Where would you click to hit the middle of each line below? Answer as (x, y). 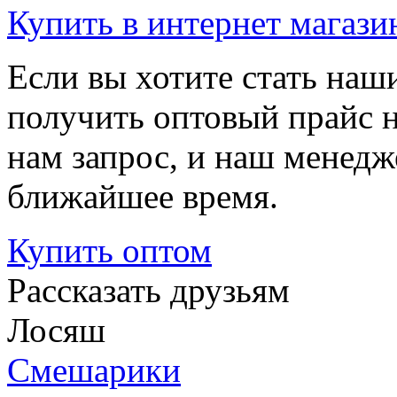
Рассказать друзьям (148, 290)
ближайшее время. (143, 196)
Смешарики (94, 370)
